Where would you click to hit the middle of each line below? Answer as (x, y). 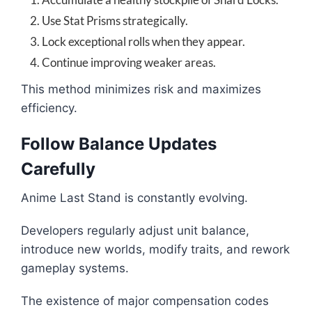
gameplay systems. (75, 268)
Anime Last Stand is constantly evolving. (134, 198)
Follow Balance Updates (119, 144)
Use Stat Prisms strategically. (115, 21)
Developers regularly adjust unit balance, (135, 231)
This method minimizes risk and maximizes (141, 89)
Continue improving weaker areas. (129, 63)
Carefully (58, 169)
